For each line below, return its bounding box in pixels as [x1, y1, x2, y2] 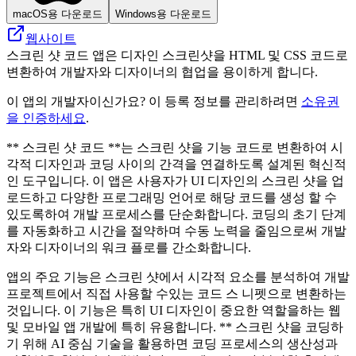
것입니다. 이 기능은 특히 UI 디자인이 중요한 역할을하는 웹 [6, 303, 341, 317]
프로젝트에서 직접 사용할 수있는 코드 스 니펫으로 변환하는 [6, 286, 346, 300]
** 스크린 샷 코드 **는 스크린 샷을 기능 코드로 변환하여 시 [6, 140, 343, 154]
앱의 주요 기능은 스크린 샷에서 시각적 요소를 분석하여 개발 [6, 269, 350, 284]
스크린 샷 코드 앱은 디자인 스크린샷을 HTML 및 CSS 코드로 [6, 48, 348, 62]
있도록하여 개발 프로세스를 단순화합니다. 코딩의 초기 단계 [6, 207, 346, 221]
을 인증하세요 [6, 110, 86, 125]
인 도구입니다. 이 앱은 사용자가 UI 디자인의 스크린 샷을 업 [6, 173, 344, 188]
